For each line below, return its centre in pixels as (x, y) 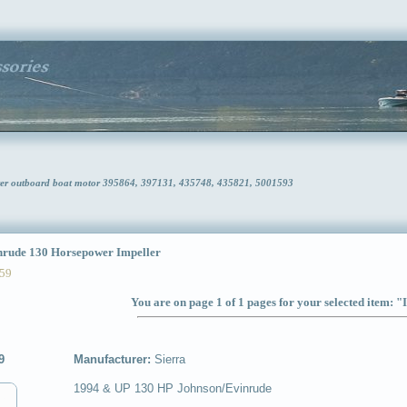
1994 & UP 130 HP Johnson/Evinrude (173, 389)
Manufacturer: (114, 360)
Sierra (170, 360)
